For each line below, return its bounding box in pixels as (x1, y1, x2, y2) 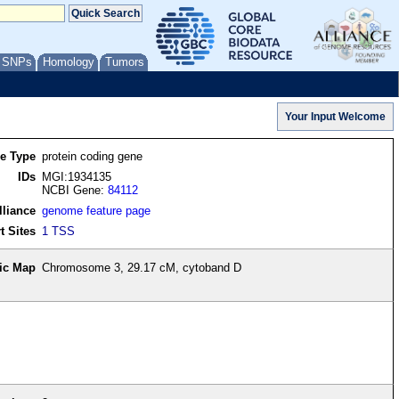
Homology (43, 55, 94, 69)
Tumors (105, 55, 144, 69)
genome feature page (42, 204, 151, 218)
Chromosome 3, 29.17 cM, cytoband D (42, 261, 242, 275)
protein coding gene (42, 150, 143, 164)
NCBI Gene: (42, 183, 109, 198)
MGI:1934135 (42, 170, 112, 184)
